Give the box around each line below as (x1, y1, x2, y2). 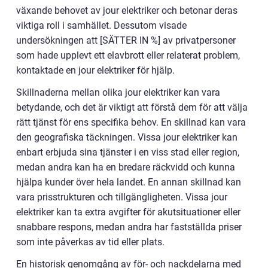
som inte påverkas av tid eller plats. (16, 236, 165, 248)
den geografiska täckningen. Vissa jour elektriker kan (16, 132, 237, 144)
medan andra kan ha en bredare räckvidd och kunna (16, 162, 235, 173)
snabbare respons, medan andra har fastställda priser (16, 221, 242, 233)
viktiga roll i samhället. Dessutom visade (16, 20, 187, 32)
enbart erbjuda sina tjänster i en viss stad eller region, (16, 147, 239, 159)
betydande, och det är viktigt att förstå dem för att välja (16, 102, 248, 114)
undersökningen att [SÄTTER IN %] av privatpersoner (16, 35, 236, 47)
